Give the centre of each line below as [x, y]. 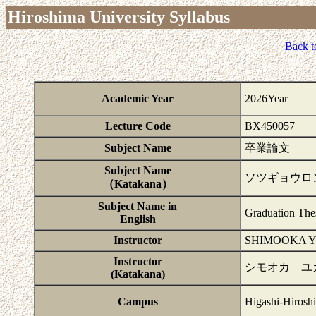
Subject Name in [138, 206]
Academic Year [138, 98]
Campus [138, 302]
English [138, 219]
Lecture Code [138, 126]
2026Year [266, 98]
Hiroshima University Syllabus [119, 17]
